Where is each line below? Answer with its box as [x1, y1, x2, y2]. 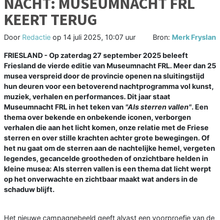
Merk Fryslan [172, 33, 216, 42]
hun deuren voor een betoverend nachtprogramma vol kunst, [4, 82, 214, 91]
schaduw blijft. [4, 185, 55, 194]
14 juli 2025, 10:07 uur [63, 33, 136, 42]
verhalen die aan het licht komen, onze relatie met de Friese [4, 123, 209, 132]
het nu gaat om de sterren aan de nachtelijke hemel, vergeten [4, 144, 215, 153]
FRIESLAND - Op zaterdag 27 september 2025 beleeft [4, 51, 188, 60]
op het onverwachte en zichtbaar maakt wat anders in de [4, 175, 198, 184]
